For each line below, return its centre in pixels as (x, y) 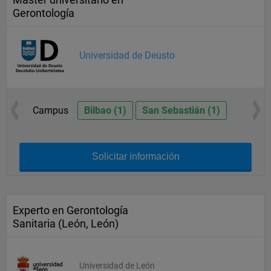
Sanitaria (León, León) (66, 224)
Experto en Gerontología (70, 210)
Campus (50, 110)
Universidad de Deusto (127, 55)
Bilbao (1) (105, 110)
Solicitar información (135, 156)
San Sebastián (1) (181, 110)
